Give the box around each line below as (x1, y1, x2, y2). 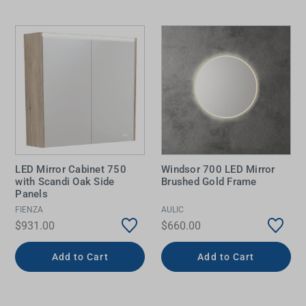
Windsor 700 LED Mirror (161, 163, 275, 176)
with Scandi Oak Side (15, 176, 115, 189)
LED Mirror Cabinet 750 (15, 163, 126, 176)
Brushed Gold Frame (161, 176, 257, 189)
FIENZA (15, 204, 44, 214)
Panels (15, 188, 48, 201)
